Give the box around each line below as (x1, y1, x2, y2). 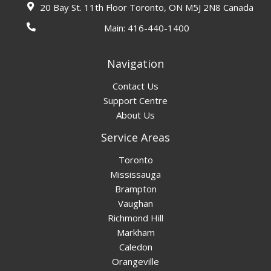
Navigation (107, 56, 164, 71)
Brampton (114, 183, 157, 195)
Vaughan (118, 197, 153, 210)
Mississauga (110, 168, 161, 181)
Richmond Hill (108, 212, 163, 224)
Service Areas (101, 130, 170, 145)
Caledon (119, 241, 152, 253)
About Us (116, 109, 155, 122)
